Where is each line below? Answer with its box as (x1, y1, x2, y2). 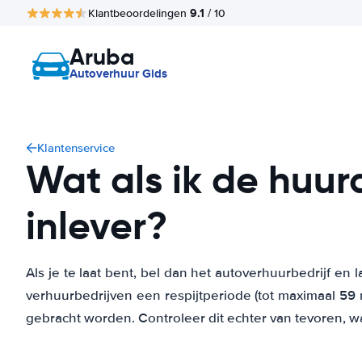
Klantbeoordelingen (88, 6, 190, 20)
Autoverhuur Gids (69, 65, 167, 82)
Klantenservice (37, 141, 115, 155)
